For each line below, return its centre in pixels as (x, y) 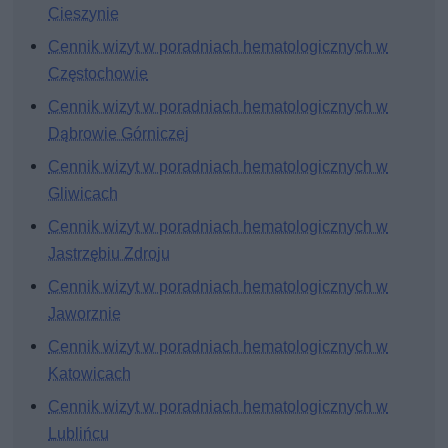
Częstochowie (98, 74)
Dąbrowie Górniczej (119, 134)
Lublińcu (79, 434)
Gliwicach (83, 194)
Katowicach (90, 374)
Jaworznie (85, 314)
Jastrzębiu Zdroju (109, 254)
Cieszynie (84, 14)
